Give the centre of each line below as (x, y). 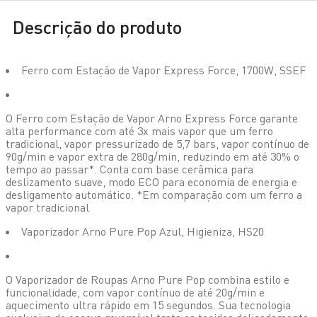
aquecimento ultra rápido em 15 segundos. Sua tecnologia (148, 305)
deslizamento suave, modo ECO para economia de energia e (151, 182)
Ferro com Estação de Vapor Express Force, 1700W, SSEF (163, 70)
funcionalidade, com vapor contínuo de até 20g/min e (135, 293)
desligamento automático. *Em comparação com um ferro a (154, 195)
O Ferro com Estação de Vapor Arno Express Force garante (152, 119)
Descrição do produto (97, 26)
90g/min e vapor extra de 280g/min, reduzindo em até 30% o (152, 157)
